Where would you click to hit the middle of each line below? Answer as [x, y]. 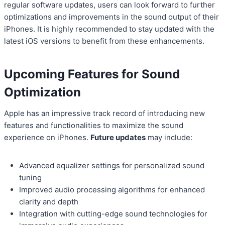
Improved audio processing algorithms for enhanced [112, 190]
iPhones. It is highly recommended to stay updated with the [109, 29]
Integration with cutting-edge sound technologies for [113, 214]
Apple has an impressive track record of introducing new [104, 114]
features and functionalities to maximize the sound [94, 126]
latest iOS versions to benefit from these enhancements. [104, 41]
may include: [169, 138]
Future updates [118, 138]
